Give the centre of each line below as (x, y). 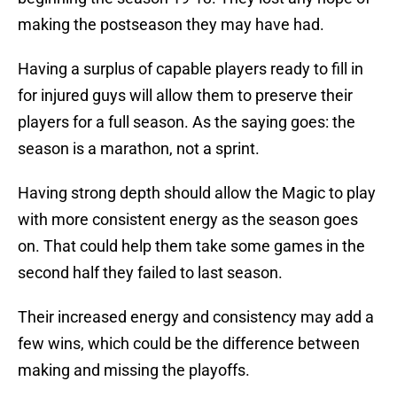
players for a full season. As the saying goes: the (187, 122)
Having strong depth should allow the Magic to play (197, 193)
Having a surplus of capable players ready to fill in (191, 69)
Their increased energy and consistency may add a (196, 317)
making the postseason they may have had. (171, 25)
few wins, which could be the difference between (189, 344)
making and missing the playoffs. (134, 370)
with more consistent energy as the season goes (188, 220)
